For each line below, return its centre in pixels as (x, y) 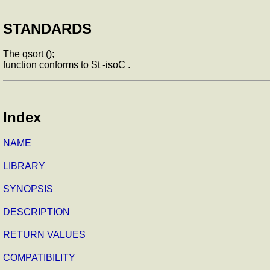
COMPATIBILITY (39, 258)
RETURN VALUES (44, 235)
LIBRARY (24, 166)
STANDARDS (47, 28)
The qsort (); (29, 54)
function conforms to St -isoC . (67, 65)
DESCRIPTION (36, 212)
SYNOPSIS (28, 189)
